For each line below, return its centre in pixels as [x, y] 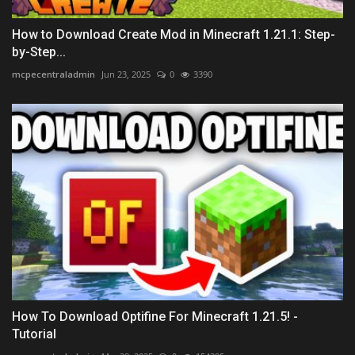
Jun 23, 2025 [126, 74]
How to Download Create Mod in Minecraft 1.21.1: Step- [174, 34]
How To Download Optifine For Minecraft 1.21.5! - [155, 317]
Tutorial [34, 334]
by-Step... [39, 52]
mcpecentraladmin [53, 74]
